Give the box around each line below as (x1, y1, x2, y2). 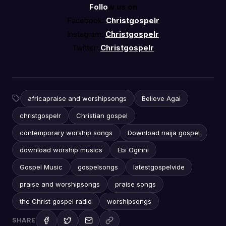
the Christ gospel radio (20, 197, 92, 206)
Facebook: (67, 16, 104, 26)
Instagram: (67, 30, 103, 39)
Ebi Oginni (118, 146, 149, 154)
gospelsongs (78, 163, 118, 172)
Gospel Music (20, 163, 63, 172)
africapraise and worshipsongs (28, 94, 127, 103)
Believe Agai (142, 94, 181, 103)
